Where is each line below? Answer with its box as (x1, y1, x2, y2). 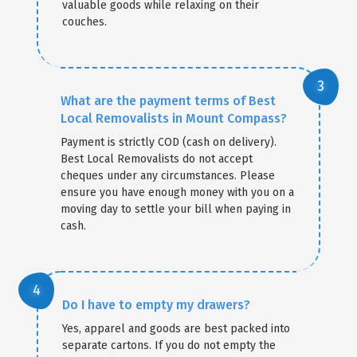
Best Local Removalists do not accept (61, 151, 253, 166)
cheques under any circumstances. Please (61, 168, 276, 182)
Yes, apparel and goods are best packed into (62, 321, 291, 335)
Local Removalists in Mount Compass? (61, 110, 288, 126)
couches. (62, 14, 108, 29)
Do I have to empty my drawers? (62, 296, 251, 312)
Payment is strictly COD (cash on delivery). (61, 135, 277, 149)
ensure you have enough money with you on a (61, 185, 295, 199)
